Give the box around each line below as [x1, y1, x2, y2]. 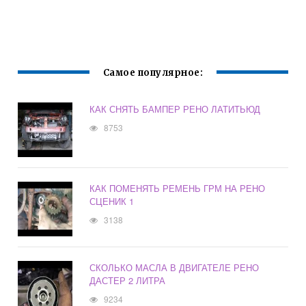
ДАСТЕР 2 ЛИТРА [89, 274, 166, 288]
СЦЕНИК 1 [89, 195, 135, 208]
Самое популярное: [102, 67, 204, 79]
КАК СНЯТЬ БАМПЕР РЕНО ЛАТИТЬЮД [89, 102, 261, 116]
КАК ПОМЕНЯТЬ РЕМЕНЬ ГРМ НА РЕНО [89, 182, 266, 195]
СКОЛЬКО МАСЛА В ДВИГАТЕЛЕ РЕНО [89, 261, 260, 275]
